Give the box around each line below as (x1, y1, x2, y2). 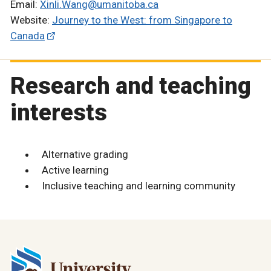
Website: (10, 14, 52, 27)
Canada (10, 30, 45, 42)
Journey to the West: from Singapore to (52, 14, 232, 27)
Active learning (41, 163, 109, 176)
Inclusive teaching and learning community (41, 179, 235, 192)
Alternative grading (41, 148, 128, 160)
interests (10, 99, 107, 126)
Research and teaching (10, 72, 251, 99)
